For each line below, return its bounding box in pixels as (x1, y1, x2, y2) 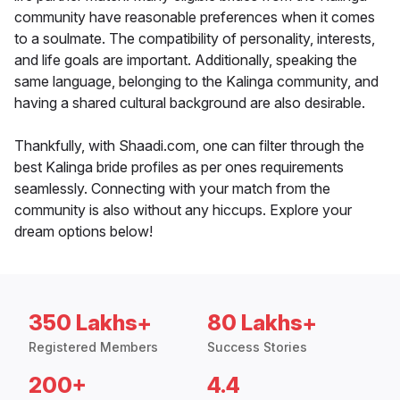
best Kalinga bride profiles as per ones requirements (14, 158, 344, 177)
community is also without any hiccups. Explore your (14, 201, 352, 220)
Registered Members (29, 339, 158, 355)
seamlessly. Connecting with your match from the (14, 179, 330, 198)
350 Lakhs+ (29, 310, 152, 337)
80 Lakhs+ (207, 310, 317, 337)
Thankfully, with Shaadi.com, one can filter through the (14, 137, 364, 155)
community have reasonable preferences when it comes (14, 8, 375, 27)
